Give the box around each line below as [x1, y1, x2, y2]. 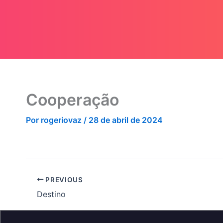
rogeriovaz [41, 115, 84, 125]
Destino [37, 189, 66, 199]
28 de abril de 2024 [89, 115, 163, 125]
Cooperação [26, 90, 119, 110]
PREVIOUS [43, 175, 83, 184]
